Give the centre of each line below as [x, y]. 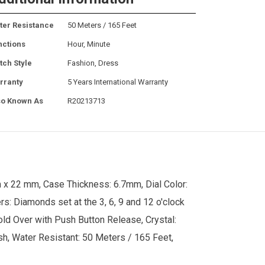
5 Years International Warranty [118, 82]
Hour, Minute [89, 44]
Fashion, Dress [93, 63]
